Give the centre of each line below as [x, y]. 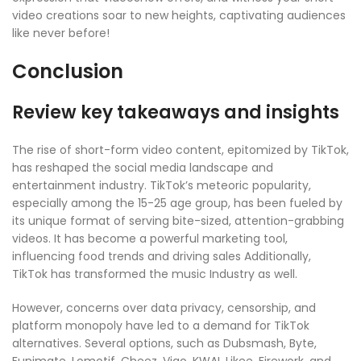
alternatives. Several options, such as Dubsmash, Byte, [164, 344]
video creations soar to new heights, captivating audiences [179, 16]
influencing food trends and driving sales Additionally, [162, 257]
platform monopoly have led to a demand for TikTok [161, 326]
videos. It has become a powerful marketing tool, [150, 239]
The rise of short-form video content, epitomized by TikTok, [180, 150]
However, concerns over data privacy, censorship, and [164, 308]
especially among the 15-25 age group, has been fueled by [177, 203]
